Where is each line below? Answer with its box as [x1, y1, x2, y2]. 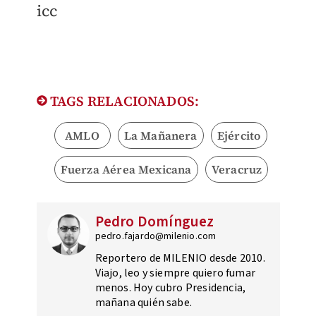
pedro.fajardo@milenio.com [95, 229, 217, 244]
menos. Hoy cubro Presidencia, [95, 280, 246, 296]
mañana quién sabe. [95, 295, 193, 311]
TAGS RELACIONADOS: [47, 92, 200, 111]
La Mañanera [123, 128, 197, 144]
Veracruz [211, 162, 262, 178]
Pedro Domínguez [95, 211, 214, 233]
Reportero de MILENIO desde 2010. [95, 250, 265, 267]
